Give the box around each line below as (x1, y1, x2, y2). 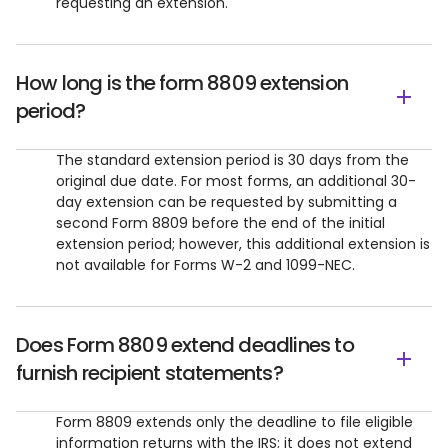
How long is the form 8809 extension (16, 69, 349, 97)
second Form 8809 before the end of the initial (56, 213, 385, 233)
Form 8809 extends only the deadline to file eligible (56, 412, 413, 432)
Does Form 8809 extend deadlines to (16, 331, 354, 359)
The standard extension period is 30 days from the (56, 150, 409, 170)
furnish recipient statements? (16, 359, 283, 387)
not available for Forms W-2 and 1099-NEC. (56, 255, 355, 275)
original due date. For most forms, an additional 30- (56, 171, 416, 191)
